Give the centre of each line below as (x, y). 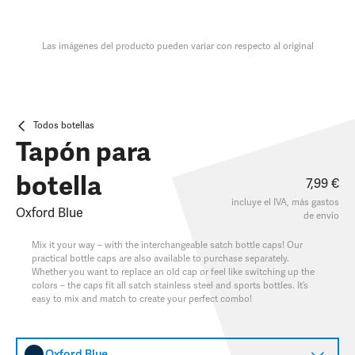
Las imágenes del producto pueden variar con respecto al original (177, 46)
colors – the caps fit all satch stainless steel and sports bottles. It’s (170, 285)
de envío (321, 216)
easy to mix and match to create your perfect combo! (142, 299)
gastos (325, 202)
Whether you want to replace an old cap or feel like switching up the (173, 272)
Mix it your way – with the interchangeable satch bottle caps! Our (167, 245)
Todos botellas (64, 125)
